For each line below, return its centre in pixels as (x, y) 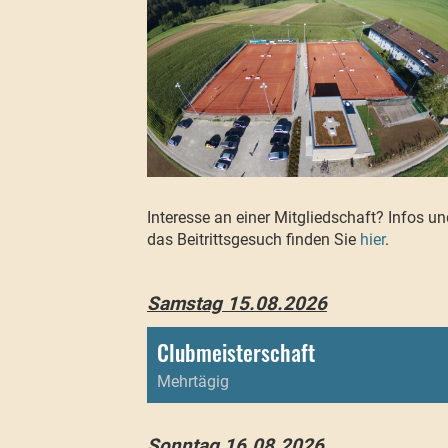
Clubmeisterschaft (236, 352)
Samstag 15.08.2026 (237, 304)
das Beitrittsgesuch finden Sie (253, 240)
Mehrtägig (193, 382)
